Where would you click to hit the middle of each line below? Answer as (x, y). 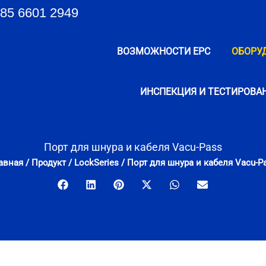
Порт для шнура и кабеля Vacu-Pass (133, 147)
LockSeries (96, 163)
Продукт (48, 163)
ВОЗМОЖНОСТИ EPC (164, 51)
